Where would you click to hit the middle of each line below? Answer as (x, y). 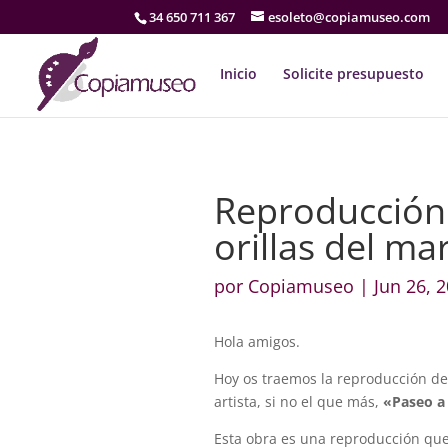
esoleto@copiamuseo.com (349, 16)
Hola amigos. (257, 341)
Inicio (238, 73)
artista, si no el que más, (299, 401)
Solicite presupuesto (353, 73)
